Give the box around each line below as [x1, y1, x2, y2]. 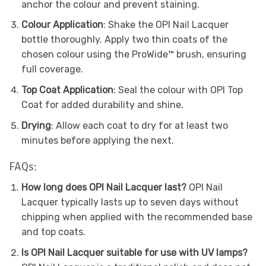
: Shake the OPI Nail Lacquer [103, 19, 229, 31]
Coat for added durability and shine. [21, 99, 183, 111]
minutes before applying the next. [21, 134, 174, 146]
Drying [21, 119, 51, 131]
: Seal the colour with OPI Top [113, 84, 243, 96]
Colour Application [21, 19, 103, 31]
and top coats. [21, 226, 85, 238]
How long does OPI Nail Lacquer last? [21, 182, 189, 194]
